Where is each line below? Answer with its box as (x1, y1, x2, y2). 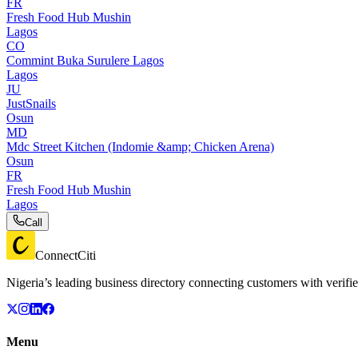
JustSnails (6, 96, 56, 110)
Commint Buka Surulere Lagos (6, 53, 164, 67)
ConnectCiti (35, 248, 96, 262)
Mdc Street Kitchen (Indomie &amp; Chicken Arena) (6, 139, 274, 153)
